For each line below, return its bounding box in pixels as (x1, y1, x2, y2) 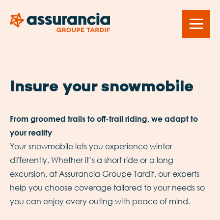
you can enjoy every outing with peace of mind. (10, 196, 190, 206)
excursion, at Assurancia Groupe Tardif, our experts (10, 168, 199, 179)
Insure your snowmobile (10, 78, 193, 97)
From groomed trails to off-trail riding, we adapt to (10, 114, 198, 123)
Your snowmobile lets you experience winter (10, 141, 172, 151)
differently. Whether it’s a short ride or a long (10, 155, 173, 165)
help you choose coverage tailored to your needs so (10, 182, 205, 192)
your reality (10, 128, 52, 137)
